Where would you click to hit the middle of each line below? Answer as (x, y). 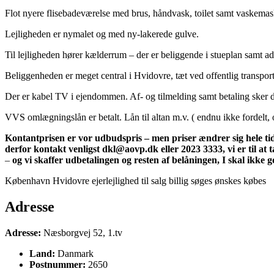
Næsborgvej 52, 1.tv (83, 233)
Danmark (76, 254)
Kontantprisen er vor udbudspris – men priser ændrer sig (125, 138)
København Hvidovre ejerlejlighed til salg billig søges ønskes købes (135, 181)
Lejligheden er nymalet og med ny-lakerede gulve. (102, 34)
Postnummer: (57, 265)
